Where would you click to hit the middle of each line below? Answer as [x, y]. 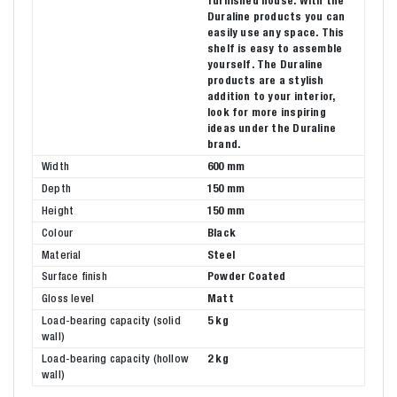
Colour [58, 232]
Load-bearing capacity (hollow [116, 359]
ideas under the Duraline [272, 128]
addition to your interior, [272, 96]
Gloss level [68, 299]
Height [58, 210]
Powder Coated [247, 276]
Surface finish [74, 276]
